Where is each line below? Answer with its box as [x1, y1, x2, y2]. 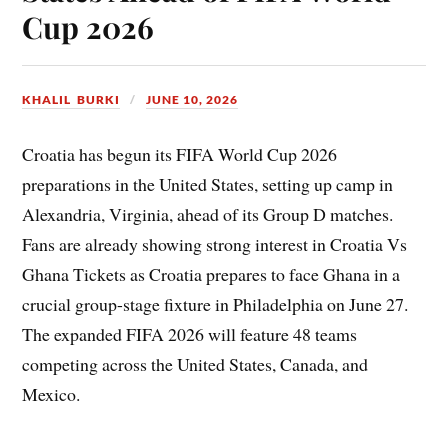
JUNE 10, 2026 [146, 91, 239, 107]
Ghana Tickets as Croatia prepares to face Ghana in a [22, 262, 401, 287]
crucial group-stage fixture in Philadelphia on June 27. [22, 292, 409, 317]
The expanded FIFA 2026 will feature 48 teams [22, 322, 358, 347]
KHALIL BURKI [22, 91, 121, 107]
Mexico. [22, 382, 81, 407]
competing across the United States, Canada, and [22, 352, 369, 377]
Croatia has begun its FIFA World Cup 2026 [22, 142, 338, 167]
